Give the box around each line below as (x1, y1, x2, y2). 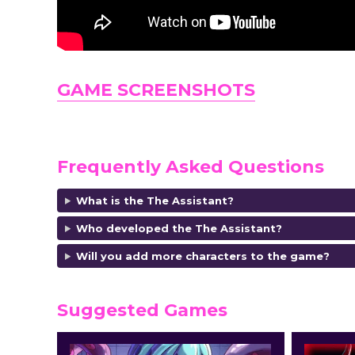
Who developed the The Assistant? (75, 221, 282, 235)
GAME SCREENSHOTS (57, 78, 255, 101)
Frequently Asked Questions (57, 155, 324, 177)
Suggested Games (57, 299, 227, 321)
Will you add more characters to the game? (75, 249, 330, 262)
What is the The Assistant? (75, 193, 234, 207)
